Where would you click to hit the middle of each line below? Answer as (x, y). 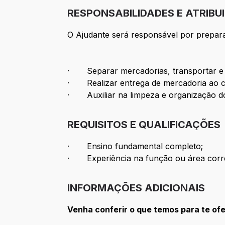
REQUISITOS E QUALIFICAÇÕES (144, 125)
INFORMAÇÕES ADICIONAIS (136, 188)
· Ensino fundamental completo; (135, 146)
